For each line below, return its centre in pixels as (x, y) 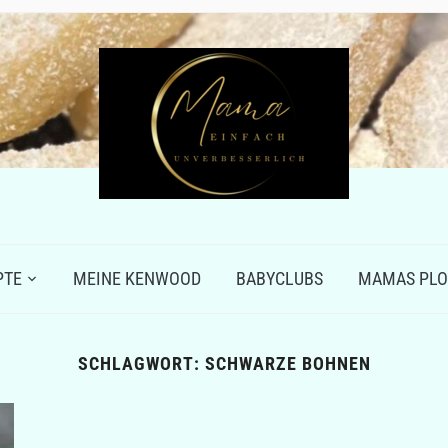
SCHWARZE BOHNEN (287, 363)
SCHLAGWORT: (141, 363)
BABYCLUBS (279, 278)
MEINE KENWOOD (137, 278)
